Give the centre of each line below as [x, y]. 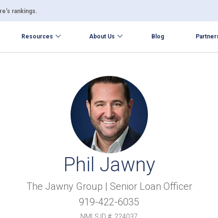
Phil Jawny [109, 165]
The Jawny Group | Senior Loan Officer [109, 186]
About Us [102, 36]
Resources [37, 36]
